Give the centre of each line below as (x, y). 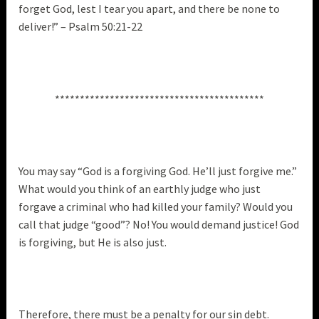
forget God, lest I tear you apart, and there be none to (150, 9)
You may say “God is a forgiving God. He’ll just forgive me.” (158, 171)
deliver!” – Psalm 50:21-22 (82, 27)
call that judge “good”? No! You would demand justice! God (159, 224)
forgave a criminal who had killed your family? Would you (156, 206)
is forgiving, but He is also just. (94, 242)
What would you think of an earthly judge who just (140, 188)
